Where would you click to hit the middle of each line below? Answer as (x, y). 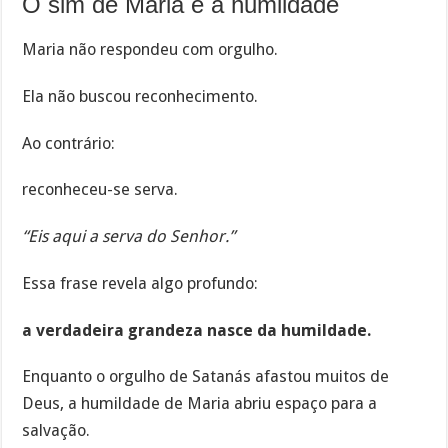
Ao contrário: (69, 143)
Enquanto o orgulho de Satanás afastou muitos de (206, 377)
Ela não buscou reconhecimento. (140, 96)
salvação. (56, 431)
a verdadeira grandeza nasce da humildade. (197, 330)
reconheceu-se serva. (100, 190)
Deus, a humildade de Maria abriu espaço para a (200, 404)
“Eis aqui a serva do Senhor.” (129, 237)
